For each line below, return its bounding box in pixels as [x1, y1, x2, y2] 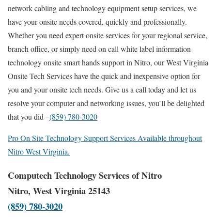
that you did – [8, 111, 49, 122]
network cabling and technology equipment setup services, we [8, 3, 197, 14]
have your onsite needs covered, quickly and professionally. [8, 16, 187, 27]
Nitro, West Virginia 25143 [8, 184, 110, 198]
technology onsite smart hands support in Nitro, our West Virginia [8, 57, 208, 68]
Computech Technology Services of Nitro [8, 169, 162, 182]
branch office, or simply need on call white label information [8, 44, 191, 54]
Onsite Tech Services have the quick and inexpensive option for [8, 71, 200, 81]
